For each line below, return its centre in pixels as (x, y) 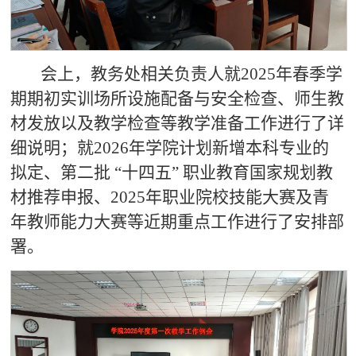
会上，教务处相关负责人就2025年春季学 (188, 74)
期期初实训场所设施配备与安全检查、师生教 (178, 98)
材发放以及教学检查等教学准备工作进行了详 (178, 123)
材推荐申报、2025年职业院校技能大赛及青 (170, 197)
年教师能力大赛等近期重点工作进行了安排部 (178, 221)
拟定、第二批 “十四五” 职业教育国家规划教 (172, 172)
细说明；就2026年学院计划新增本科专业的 (170, 147)
